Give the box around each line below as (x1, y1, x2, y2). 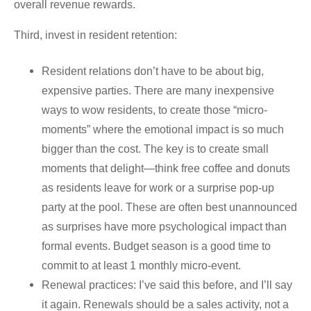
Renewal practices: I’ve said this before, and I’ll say (42, 278, 292, 291)
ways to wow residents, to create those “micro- (42, 103, 267, 116)
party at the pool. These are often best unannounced (42, 201, 297, 213)
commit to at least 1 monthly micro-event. (42, 259, 241, 271)
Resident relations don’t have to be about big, (42, 65, 264, 77)
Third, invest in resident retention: (14, 28, 177, 41)
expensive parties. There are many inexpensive (42, 84, 274, 96)
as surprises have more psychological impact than (42, 220, 287, 233)
